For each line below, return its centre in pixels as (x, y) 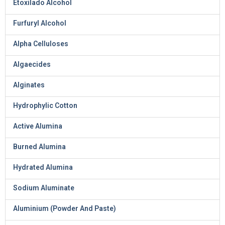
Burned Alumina (39, 147)
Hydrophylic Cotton (45, 105)
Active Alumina (38, 126)
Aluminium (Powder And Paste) (65, 208)
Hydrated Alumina (43, 167)
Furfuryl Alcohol (40, 23)
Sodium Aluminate (44, 188)
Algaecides (32, 64)
